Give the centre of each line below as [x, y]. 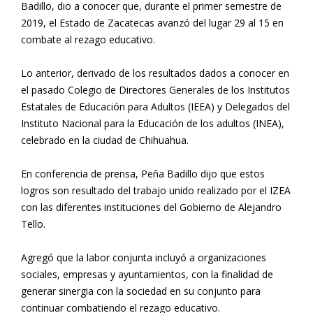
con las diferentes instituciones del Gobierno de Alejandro [151, 208]
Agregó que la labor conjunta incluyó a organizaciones [144, 258]
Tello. [33, 224]
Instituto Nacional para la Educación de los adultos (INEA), [153, 124]
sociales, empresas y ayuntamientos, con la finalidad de [147, 275]
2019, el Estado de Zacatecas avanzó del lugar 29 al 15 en [152, 23]
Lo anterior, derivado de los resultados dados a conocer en [155, 73]
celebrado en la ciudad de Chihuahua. [105, 140]
